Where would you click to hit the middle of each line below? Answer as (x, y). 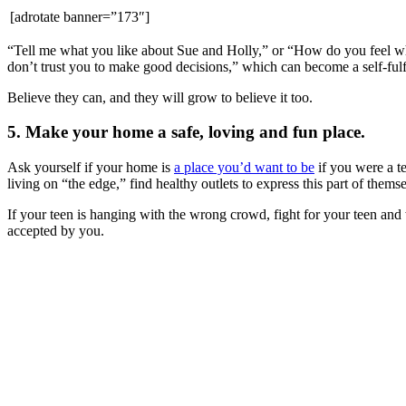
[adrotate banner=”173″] (80, 16)
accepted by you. (56, 231)
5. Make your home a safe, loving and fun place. (186, 132)
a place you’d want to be (244, 168)
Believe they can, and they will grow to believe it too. (160, 97)
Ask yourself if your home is (91, 168)
